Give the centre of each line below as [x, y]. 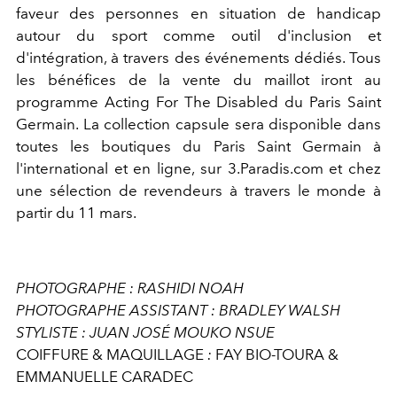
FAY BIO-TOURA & [275, 354]
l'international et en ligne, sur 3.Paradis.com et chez [198, 168]
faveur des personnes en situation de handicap [198, 13]
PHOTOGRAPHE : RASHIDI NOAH [130, 288]
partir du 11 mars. [76, 212]
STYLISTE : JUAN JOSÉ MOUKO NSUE [145, 332]
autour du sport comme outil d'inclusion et [198, 35]
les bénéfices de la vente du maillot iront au [198, 79]
